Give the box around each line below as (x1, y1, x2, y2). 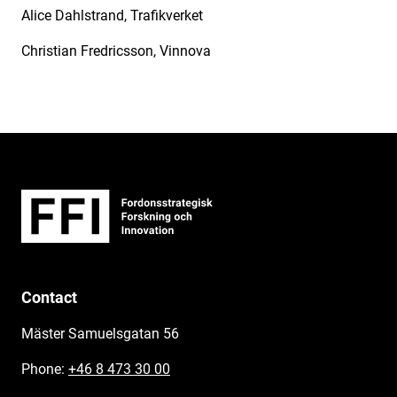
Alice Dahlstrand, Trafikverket (21, 7, 203, 24)
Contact (21, 287, 77, 307)
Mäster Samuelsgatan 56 (21, 324, 179, 342)
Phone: (21, 360, 68, 378)
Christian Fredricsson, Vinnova (21, 43, 211, 59)
